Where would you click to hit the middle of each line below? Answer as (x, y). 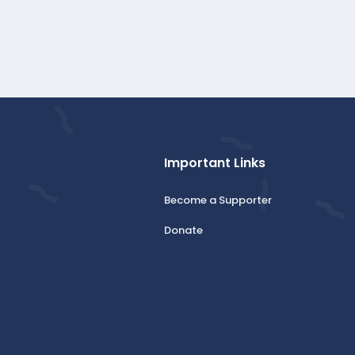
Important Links (215, 162)
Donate (184, 230)
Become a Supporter (218, 200)
